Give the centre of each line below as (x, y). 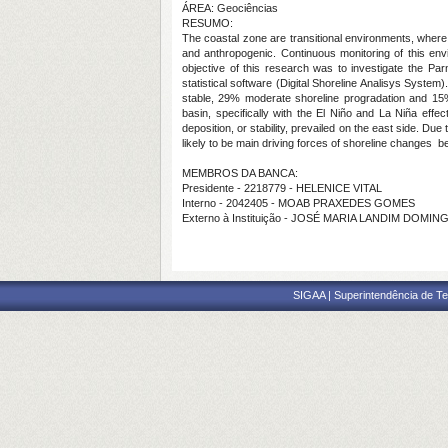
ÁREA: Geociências (230, 8)
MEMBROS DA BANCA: (240, 173)
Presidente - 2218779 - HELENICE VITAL (282, 188)
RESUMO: (207, 23)
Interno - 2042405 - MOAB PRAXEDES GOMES (298, 203)
